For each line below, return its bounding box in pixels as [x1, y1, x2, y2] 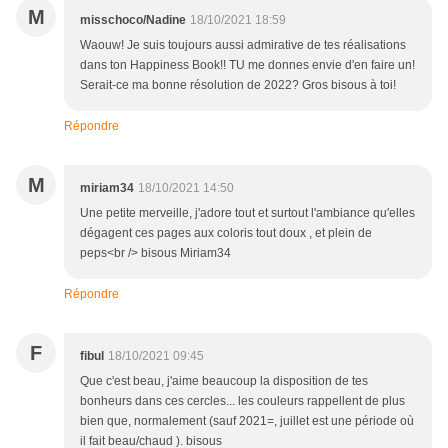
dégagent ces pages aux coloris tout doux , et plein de [80, 226, 372, 241]
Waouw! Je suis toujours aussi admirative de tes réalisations [80, 38, 406, 53]
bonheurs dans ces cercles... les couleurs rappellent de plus [80, 394, 405, 409]
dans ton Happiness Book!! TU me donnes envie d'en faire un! [80, 58, 415, 73]
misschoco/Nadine [80, 13, 186, 28]
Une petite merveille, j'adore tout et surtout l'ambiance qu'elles [80, 206, 415, 221]
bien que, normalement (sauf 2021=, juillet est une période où [80, 414, 414, 429]
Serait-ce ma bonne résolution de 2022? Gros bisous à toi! [80, 78, 396, 93]
